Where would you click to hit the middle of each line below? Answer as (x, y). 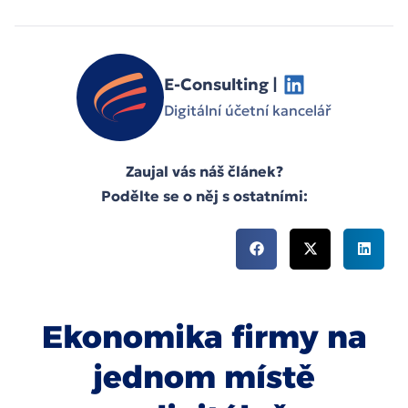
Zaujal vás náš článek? (204, 171)
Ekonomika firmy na (204, 337)
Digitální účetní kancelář (248, 111)
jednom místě (204, 377)
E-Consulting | (221, 85)
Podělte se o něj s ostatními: (204, 195)
